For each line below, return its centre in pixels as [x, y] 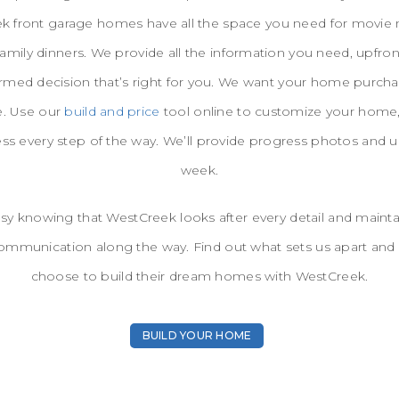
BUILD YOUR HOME [197, 335]
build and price [112, 111]
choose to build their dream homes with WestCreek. [199, 276]
